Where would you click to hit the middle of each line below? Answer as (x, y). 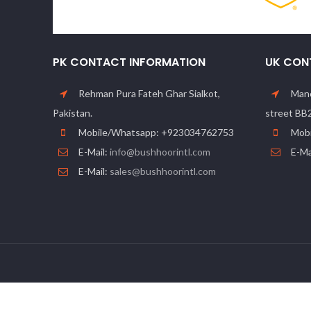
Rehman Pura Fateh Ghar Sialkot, (148, 93)
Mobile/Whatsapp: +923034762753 (155, 132)
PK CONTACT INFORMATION (129, 62)
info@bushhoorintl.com (160, 151)
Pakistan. (73, 112)
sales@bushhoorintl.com (163, 171)
